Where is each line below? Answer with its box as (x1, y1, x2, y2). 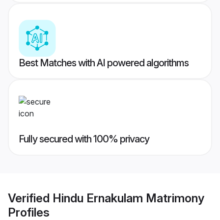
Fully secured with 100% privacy (19, 133, 149, 145)
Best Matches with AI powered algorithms (19, 57, 189, 69)
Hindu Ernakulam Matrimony (53, 191, 204, 205)
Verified (8, 191, 53, 205)
